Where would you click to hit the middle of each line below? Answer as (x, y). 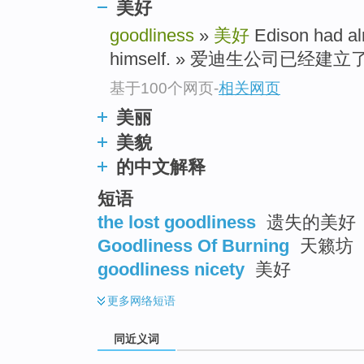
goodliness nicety (171, 269)
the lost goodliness (177, 222)
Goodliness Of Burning (193, 245)
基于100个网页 (162, 88)
